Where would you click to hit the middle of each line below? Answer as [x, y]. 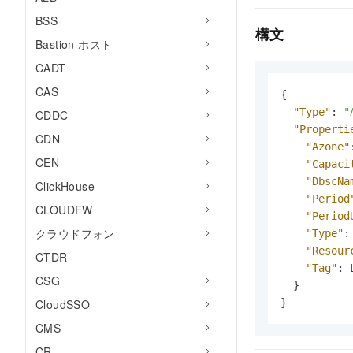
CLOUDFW [64, 210]
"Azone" [328, 147]
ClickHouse [65, 186]
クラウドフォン [75, 233]
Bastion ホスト [74, 44]
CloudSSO [63, 304]
